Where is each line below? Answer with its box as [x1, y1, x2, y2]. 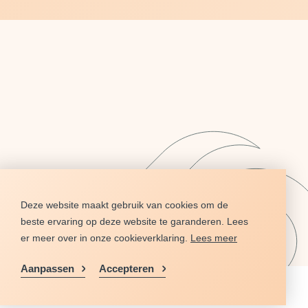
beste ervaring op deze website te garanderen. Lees [21, 216, 248, 227]
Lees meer [190, 232, 237, 243]
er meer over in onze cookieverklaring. [21, 232, 190, 243]
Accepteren [99, 263, 155, 274]
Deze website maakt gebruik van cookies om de [21, 199, 228, 210]
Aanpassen [21, 263, 74, 274]
